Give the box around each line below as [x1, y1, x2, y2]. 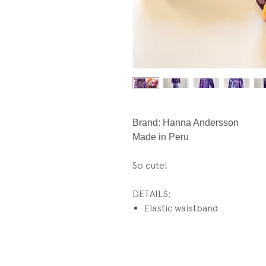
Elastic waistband [144, 202, 218, 214]
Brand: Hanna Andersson [132, 118, 239, 128]
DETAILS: [132, 188, 171, 200]
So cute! [132, 160, 168, 172]
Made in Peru [132, 132, 189, 142]
